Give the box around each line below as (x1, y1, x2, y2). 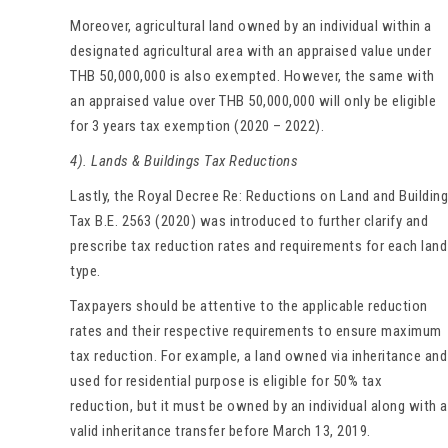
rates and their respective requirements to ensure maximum (70, 321, 442, 340)
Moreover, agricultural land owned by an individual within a (70, 16, 432, 35)
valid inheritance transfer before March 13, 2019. (70, 421, 371, 440)
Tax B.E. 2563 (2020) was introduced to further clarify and (70, 211, 428, 230)
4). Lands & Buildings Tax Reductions (70, 151, 302, 170)
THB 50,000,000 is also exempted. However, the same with (70, 66, 435, 85)
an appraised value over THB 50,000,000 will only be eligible (70, 91, 436, 110)
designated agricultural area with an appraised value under (70, 41, 431, 60)
